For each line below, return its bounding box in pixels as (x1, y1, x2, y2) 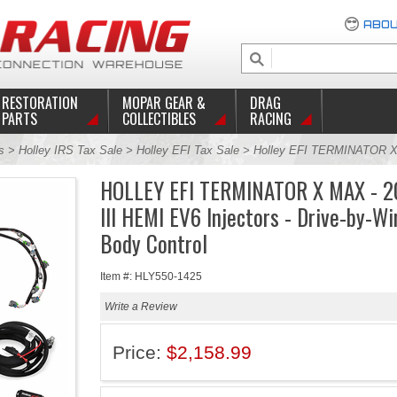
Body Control (99, 227, 207, 260)
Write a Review (104, 300, 177, 313)
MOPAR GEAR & (121, 92, 206, 113)
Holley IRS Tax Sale (18, 144, 122, 157)
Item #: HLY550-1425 (99, 270, 202, 283)
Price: (112, 342, 167, 362)
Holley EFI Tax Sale (136, 144, 239, 157)
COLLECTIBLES (121, 108, 196, 129)
